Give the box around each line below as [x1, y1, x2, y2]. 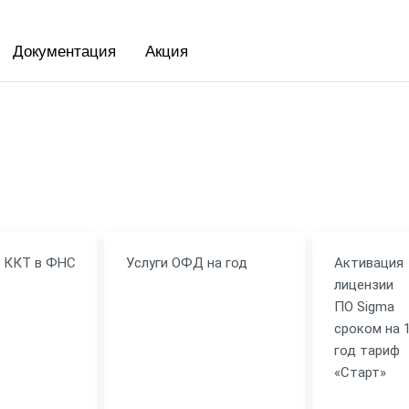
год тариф [333, 341, 400, 359]
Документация [13, 42, 116, 60]
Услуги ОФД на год [126, 254, 248, 271]
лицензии [333, 276, 393, 293]
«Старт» [333, 363, 386, 381]
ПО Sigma [333, 298, 394, 315]
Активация [333, 254, 404, 271]
